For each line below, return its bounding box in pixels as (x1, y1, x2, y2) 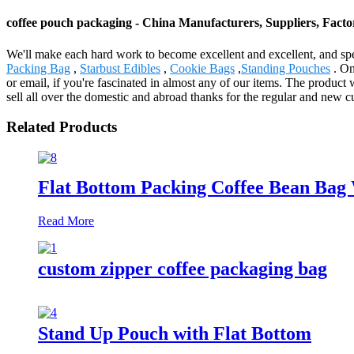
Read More (38, 213, 94, 228)
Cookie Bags (170, 61, 235, 75)
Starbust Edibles (80, 61, 160, 75)
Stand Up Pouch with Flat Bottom (38, 322, 311, 344)
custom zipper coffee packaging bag (38, 258, 327, 279)
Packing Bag (6, 61, 70, 75)
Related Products (6, 119, 117, 136)
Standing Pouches (241, 61, 330, 75)
